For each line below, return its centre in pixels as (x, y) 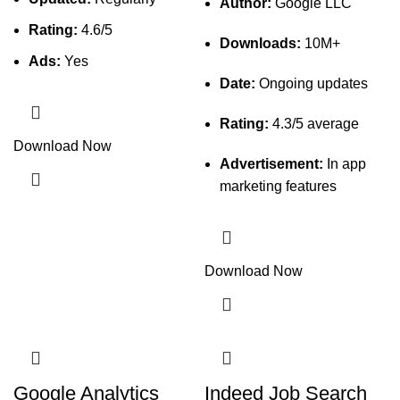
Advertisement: (271, 164)
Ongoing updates (312, 83)
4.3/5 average (314, 124)
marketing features (278, 186)
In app (345, 164)
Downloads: (260, 43)
